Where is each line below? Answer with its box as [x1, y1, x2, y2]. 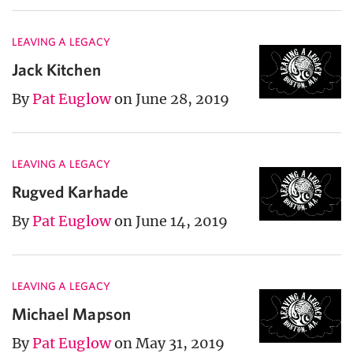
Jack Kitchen [12, 60, 101, 80]
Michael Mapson [12, 304, 131, 324]
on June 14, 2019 [113, 212, 229, 231]
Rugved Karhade [12, 182, 128, 202]
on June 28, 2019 [113, 90, 230, 109]
